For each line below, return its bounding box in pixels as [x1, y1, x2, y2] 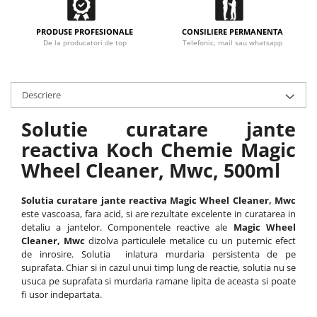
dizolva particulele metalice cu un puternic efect [85, 234, 296, 247]
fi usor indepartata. [21, 288, 102, 301]
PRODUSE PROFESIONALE [36, 26, 133, 37]
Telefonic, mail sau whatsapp [183, 38, 282, 47]
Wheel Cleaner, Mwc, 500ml [21, 157, 280, 183]
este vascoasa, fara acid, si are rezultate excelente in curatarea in [21, 207, 296, 220]
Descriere [22, 88, 61, 101]
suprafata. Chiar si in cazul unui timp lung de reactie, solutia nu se [21, 261, 296, 274]
